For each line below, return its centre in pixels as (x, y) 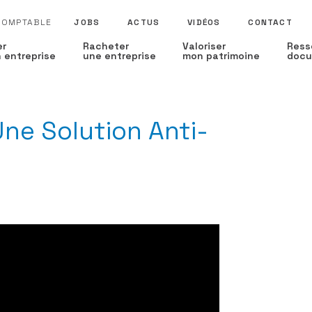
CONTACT (270, 22)
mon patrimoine (221, 56)
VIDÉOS (204, 22)
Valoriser (204, 46)
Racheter (106, 46)
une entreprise (119, 56)
